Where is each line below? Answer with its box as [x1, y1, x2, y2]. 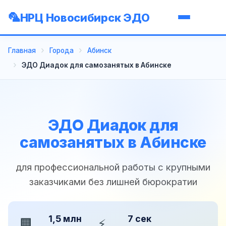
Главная [8, 46, 36, 54]
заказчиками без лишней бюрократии [29, 176, 197, 187]
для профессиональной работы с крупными [16, 161, 210, 173]
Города [49, 46, 74, 54]
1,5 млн [48, 213, 82, 224]
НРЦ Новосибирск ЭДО [20, 11, 150, 24]
